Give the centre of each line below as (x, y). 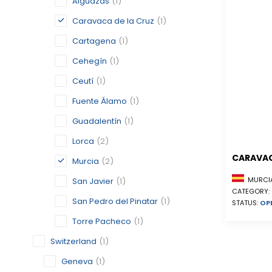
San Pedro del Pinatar (115, 201)
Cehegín (90, 61)
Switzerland (73, 241)
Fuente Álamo (100, 101)
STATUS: (246, 203)
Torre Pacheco (102, 221)
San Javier (93, 181)
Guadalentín (97, 121)
